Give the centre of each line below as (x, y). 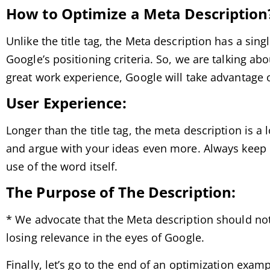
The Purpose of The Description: (121, 192)
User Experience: (66, 103)
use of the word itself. (62, 167)
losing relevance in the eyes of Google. (105, 238)
